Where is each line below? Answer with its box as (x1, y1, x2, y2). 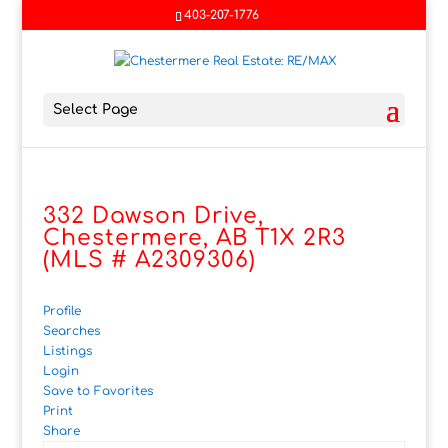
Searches (42, 324, 100, 339)
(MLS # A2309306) (42, 248, 256, 273)
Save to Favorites (42, 384, 153, 399)
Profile (42, 304, 81, 319)
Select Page (52, 102, 138, 118)
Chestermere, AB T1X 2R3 (42, 226, 346, 251)
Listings (42, 344, 92, 359)
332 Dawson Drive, (42, 204, 264, 229)
